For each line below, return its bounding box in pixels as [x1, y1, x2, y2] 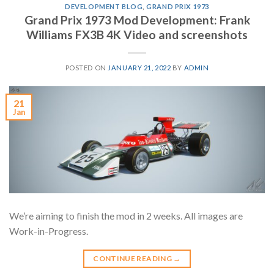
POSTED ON [65, 64, 108, 72]
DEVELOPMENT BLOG [65, 2, 143, 10]
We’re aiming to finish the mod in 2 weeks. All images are [9, 210, 243, 222]
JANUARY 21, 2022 [108, 64, 171, 72]
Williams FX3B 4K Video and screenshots [26, 28, 248, 42]
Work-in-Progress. [9, 225, 92, 237]
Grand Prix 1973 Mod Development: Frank [24, 13, 250, 28]
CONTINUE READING [93, 254, 174, 264]
